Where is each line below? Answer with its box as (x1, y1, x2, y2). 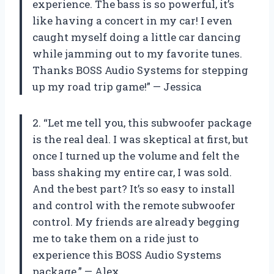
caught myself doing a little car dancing (32, 30, 241, 45)
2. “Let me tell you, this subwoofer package (32, 116, 251, 130)
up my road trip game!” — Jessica (32, 80, 202, 94)
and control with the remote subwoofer (32, 198, 235, 213)
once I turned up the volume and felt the (32, 149, 239, 163)
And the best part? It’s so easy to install (32, 182, 235, 196)
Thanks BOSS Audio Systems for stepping (32, 63, 248, 78)
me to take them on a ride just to (32, 231, 199, 246)
